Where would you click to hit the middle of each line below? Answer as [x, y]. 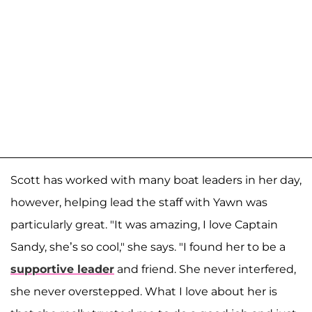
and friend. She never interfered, [205, 269]
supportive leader [62, 269]
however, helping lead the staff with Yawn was [139, 202]
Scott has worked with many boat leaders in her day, [156, 180]
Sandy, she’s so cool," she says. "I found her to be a [148, 247]
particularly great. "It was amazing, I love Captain [144, 224]
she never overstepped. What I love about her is [144, 291]
